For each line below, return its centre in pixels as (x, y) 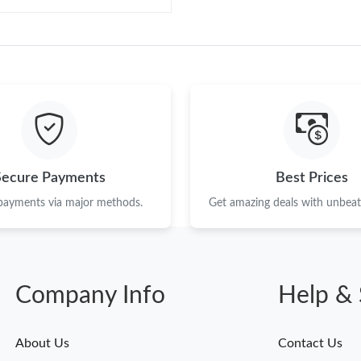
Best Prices (312, 177)
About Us (42, 343)
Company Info (90, 295)
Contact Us (310, 343)
